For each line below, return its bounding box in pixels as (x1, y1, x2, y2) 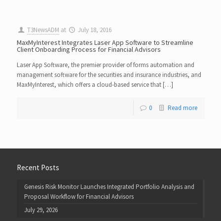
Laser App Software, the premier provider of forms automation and (16, 61, 194, 69)
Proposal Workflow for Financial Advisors (24, 192, 134, 201)
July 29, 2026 (24, 206, 58, 214)
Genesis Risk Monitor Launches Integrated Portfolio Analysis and (24, 183, 194, 191)
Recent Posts (16, 163, 59, 172)
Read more (167, 104, 197, 112)
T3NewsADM (27, 26, 59, 34)
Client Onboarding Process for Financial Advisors (16, 45, 161, 54)
